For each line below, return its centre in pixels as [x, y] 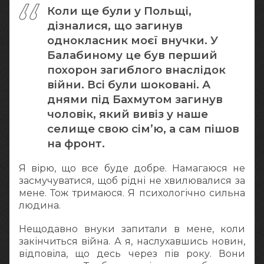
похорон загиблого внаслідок [136, 70]
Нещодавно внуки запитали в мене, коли [132, 229]
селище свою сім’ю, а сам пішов [143, 129]
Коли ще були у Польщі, [119, 11]
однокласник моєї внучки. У [133, 41]
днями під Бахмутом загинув [135, 100]
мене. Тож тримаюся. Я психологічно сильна [132, 193]
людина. [40, 206]
